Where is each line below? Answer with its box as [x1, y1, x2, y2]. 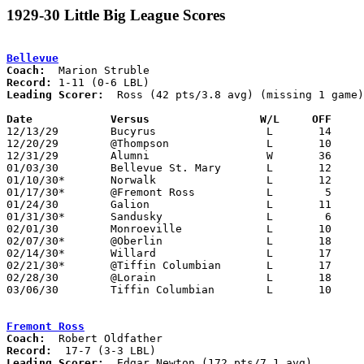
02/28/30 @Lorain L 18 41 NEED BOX [6, 271, 58, 284]
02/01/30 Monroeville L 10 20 [6, 222, 58, 235]
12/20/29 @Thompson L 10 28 [6, 136, 58, 149]
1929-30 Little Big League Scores [6, 6, 225, 24]
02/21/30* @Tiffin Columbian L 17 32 [6, 258, 65, 271]
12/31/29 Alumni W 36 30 [6, 149, 58, 162]
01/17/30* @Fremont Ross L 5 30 [6, 185, 65, 198]
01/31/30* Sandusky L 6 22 [6, 210, 65, 223]
